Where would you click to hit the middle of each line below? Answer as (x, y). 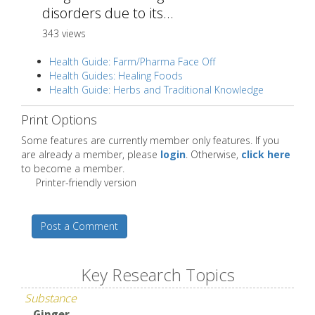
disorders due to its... (108, 13)
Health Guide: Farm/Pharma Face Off (132, 62)
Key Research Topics (157, 274)
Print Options (59, 119)
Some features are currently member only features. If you (150, 140)
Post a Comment (79, 226)
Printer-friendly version (86, 182)
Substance (51, 298)
